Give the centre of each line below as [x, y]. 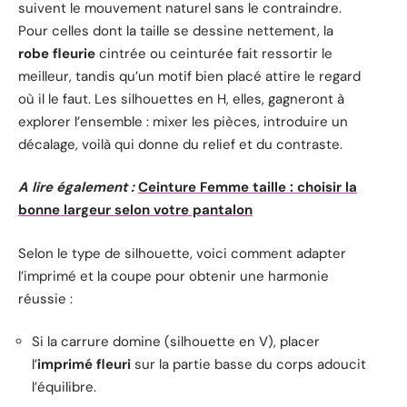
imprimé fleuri [84, 365]
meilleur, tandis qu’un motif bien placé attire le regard [189, 76]
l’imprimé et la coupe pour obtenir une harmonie [174, 276]
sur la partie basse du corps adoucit [248, 365]
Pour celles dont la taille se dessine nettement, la [176, 30]
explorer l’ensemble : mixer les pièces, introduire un [183, 121]
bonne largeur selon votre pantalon [135, 210]
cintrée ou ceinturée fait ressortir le [214, 53]
